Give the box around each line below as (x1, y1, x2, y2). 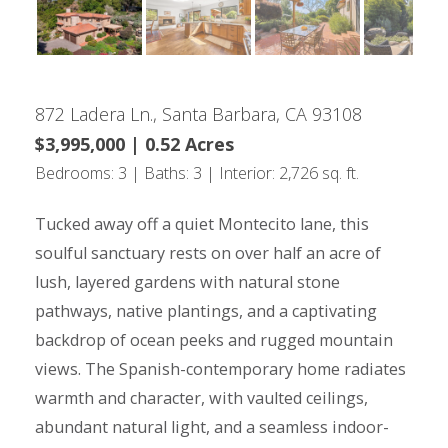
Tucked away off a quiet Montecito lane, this (35, 213, 369, 236)
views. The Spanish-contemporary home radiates (35, 358, 406, 381)
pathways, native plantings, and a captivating (35, 300, 377, 323)
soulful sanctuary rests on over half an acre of (35, 242, 381, 265)
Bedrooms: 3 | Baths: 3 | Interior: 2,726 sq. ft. (35, 161, 359, 184)
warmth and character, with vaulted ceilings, (35, 387, 368, 410)
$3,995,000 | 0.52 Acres (35, 131, 234, 156)
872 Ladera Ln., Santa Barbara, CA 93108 (35, 101, 362, 126)
